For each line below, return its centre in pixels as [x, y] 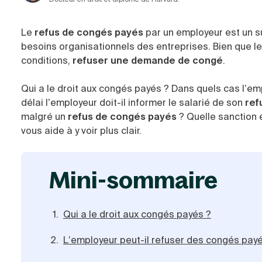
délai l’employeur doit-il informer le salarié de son [133, 103]
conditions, [47, 61]
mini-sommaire [144, 180]
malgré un [44, 117]
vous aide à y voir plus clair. [81, 131]
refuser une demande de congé [148, 61]
